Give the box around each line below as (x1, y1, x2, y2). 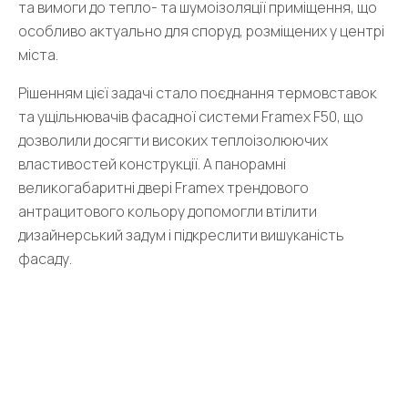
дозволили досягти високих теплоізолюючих (18, 130, 328, 150)
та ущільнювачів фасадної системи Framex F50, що (18, 107, 363, 127)
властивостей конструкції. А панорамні (18, 154, 286, 174)
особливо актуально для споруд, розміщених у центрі (18, 21, 384, 41)
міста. (18, 45, 58, 65)
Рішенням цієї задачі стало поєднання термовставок (18, 83, 377, 103)
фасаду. (18, 249, 72, 269)
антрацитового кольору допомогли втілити (18, 201, 317, 221)
